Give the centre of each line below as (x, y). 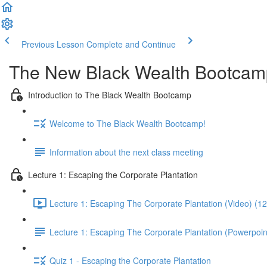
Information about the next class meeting (126, 152)
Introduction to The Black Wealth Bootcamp (110, 94)
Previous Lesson (53, 44)
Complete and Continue (131, 44)
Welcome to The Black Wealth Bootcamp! (128, 123)
